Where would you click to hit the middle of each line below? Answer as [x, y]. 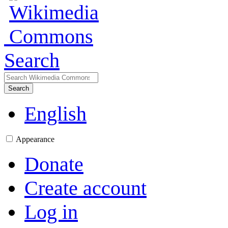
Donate [54, 164]
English [55, 114]
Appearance [35, 139]
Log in [51, 212]
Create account [85, 188]
